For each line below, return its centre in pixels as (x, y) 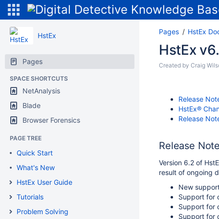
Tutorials (30, 197)
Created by (175, 65)
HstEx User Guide (44, 182)
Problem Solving (43, 211)
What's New (36, 167)
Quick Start (35, 153)
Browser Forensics (51, 120)
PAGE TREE (26, 138)
